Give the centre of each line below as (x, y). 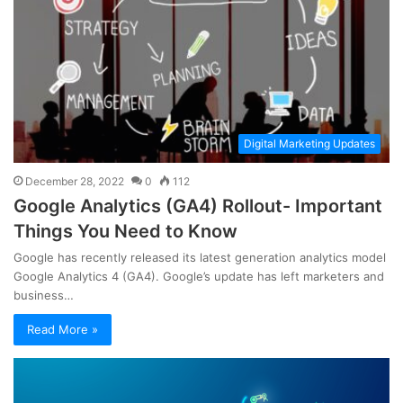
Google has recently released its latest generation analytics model (200, 257)
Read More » (63, 329)
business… (44, 295)
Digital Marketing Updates (309, 143)
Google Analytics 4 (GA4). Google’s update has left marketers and (199, 276)
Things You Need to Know (125, 231)
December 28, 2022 (75, 181)
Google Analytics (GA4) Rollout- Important (198, 206)
